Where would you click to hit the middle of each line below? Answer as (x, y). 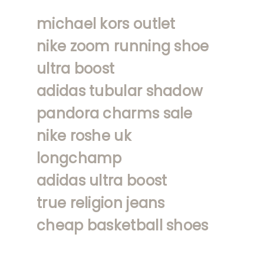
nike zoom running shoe (123, 46)
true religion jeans (101, 203)
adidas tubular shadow (120, 91)
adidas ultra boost (102, 180)
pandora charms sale (115, 113)
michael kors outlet (106, 24)
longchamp (79, 158)
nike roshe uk (84, 136)
